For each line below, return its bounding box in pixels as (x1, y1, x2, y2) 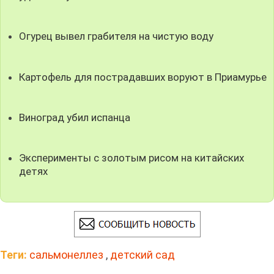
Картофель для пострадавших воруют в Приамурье (19, 70, 267, 83)
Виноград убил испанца (19, 111, 131, 124)
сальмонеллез (29, 248, 103, 262)
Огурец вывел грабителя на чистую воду (19, 30, 214, 43)
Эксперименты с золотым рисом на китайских (19, 151, 245, 164)
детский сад (110, 248, 175, 262)
